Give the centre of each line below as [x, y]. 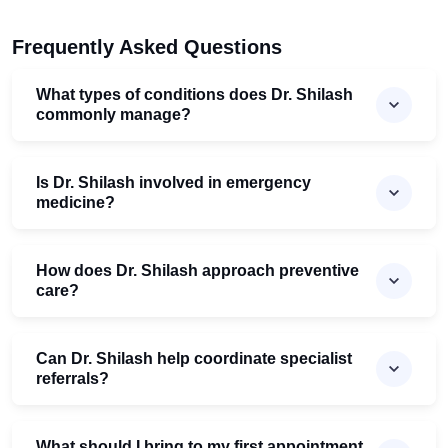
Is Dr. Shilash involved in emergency [173, 183]
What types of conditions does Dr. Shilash [194, 95]
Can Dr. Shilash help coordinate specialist [194, 359]
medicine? [75, 203]
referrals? [72, 379]
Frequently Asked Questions [147, 47]
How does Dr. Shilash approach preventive [197, 271]
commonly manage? [113, 115]
